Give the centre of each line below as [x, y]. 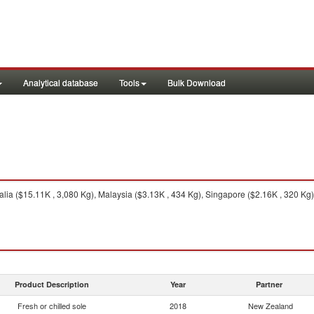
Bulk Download [197, 82]
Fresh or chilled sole [52, 306]
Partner [269, 284]
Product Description [52, 284]
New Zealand [271, 306]
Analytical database [61, 82]
